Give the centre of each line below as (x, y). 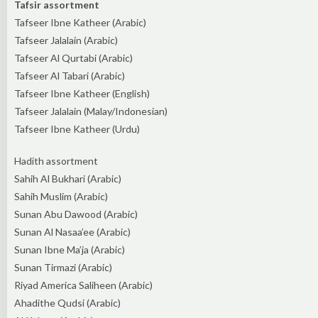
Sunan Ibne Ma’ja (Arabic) (70, 249)
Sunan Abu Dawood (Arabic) (76, 214)
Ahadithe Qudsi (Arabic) (67, 302)
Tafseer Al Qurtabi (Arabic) (73, 57)
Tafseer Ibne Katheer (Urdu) (77, 128)
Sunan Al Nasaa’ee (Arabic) (72, 231)
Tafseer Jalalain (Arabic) (66, 40)
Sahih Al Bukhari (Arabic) (68, 178)
